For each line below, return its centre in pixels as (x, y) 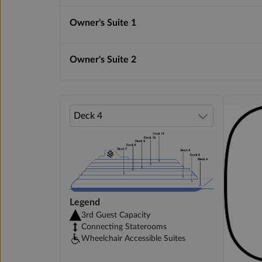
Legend (85, 202)
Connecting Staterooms (124, 227)
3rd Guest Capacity (116, 215)
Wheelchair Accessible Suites (133, 238)
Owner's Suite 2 (103, 59)
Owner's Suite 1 (103, 23)
